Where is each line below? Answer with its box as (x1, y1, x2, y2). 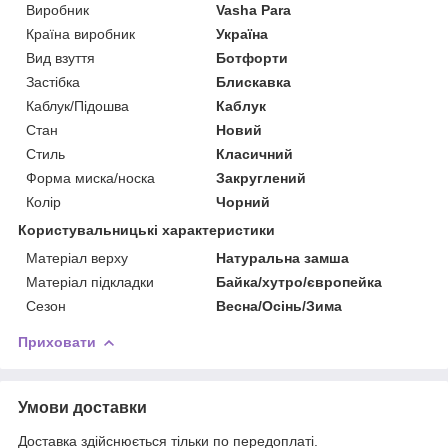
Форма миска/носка (26, 169, 155, 186)
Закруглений (216, 169, 307, 186)
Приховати (18, 333, 96, 350)
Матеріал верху (26, 249, 128, 266)
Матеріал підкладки (26, 273, 154, 290)
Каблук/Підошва (26, 97, 129, 114)
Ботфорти (216, 49, 289, 66)
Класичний (216, 145, 294, 162)
